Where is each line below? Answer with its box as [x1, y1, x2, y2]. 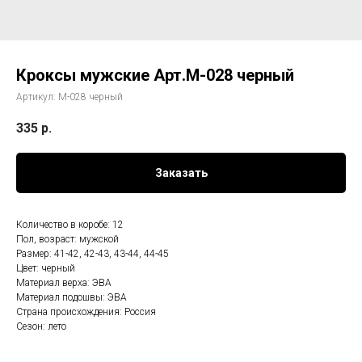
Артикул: [16, 91, 58, 103]
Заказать [154, 166, 208, 180]
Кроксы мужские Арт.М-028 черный [16, 65, 294, 85]
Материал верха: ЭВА [16, 277, 112, 289]
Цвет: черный [16, 263, 75, 275]
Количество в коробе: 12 [16, 219, 124, 231]
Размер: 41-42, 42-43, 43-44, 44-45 [16, 248, 169, 260]
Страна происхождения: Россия [16, 306, 156, 318]
